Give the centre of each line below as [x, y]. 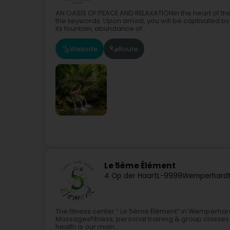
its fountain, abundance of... [101, 28]
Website [84, 49]
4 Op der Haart [131, 176]
